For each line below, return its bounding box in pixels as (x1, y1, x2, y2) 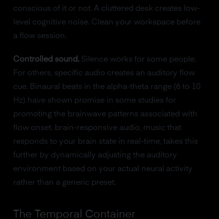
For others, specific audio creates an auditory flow (13, 69, 195, 77)
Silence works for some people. (79, 56, 196, 64)
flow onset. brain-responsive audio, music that (13, 124, 181, 132)
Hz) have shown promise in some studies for (13, 97, 176, 105)
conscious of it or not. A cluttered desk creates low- (13, 5, 200, 13)
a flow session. (13, 32, 66, 40)
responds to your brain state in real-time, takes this (13, 138, 198, 146)
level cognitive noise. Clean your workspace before (13, 19, 200, 26)
